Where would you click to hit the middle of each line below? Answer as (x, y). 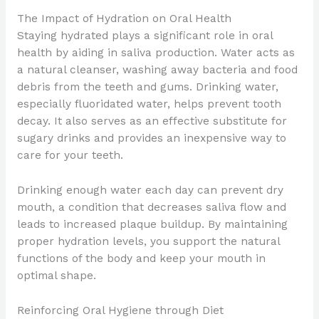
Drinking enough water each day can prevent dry (150, 190)
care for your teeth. (70, 156)
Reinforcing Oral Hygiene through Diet (120, 310)
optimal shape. (56, 276)
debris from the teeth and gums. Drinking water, (147, 87)
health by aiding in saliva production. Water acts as (156, 53)
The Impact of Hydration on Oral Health (124, 19)
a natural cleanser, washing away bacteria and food (157, 70)
